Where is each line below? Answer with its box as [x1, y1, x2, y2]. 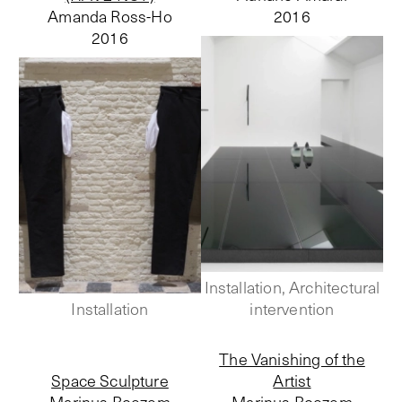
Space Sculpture [51, 370, 169, 392]
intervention [249, 298, 335, 320]
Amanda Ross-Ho [48, 4, 172, 27]
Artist [273, 370, 311, 392]
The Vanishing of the [219, 348, 365, 371]
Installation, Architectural [204, 276, 380, 299]
